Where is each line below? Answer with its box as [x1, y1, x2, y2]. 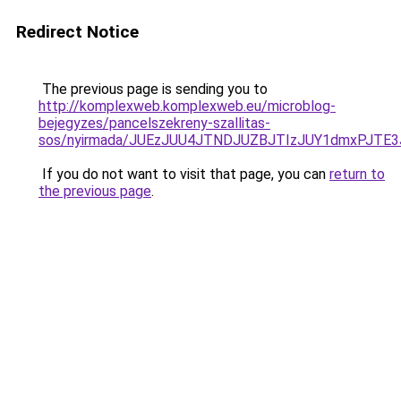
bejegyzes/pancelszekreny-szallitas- [38, 115, 270, 132]
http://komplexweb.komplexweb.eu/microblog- [38, 98, 336, 115]
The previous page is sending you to [38, 81, 268, 98]
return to [329, 166, 385, 183]
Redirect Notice [16, 21, 139, 42]
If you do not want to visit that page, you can [38, 166, 329, 183]
